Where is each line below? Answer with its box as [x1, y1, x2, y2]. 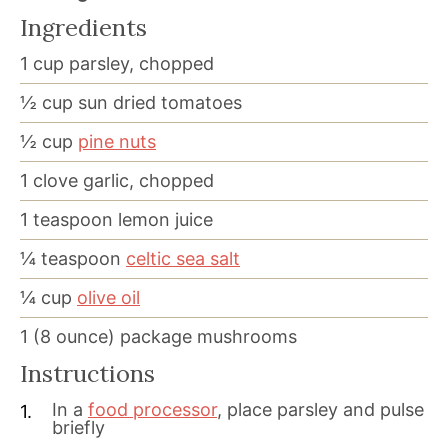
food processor [88, 398, 217, 420]
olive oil [77, 286, 140, 308]
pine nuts [78, 130, 156, 152]
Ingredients [20, 11, 147, 42]
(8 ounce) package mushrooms [33, 325, 297, 347]
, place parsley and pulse [217, 398, 424, 420]
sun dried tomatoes [78, 91, 242, 113]
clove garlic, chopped [33, 169, 214, 191]
